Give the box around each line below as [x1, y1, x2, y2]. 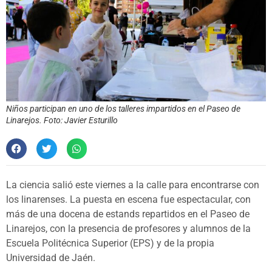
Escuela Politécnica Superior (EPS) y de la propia [6, 237, 214, 249]
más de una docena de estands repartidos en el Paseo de [6, 208, 250, 220]
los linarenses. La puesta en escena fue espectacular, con [6, 193, 251, 205]
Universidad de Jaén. [6, 251, 95, 263]
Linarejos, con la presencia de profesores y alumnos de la [6, 222, 251, 234]
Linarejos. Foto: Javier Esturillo [6, 115, 118, 126]
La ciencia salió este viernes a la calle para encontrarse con [6, 178, 259, 191]
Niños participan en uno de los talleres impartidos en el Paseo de [6, 104, 240, 114]
